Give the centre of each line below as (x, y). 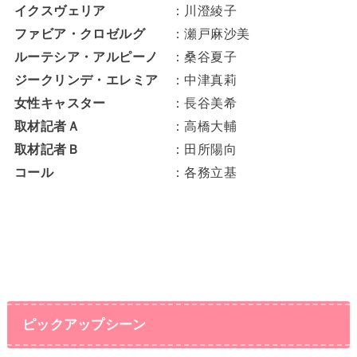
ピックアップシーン (84, 325)
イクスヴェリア (92, 10)
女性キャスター (92, 103)
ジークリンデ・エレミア (92, 80)
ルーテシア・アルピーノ (92, 57)
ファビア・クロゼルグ (92, 33)
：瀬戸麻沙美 (210, 33)
